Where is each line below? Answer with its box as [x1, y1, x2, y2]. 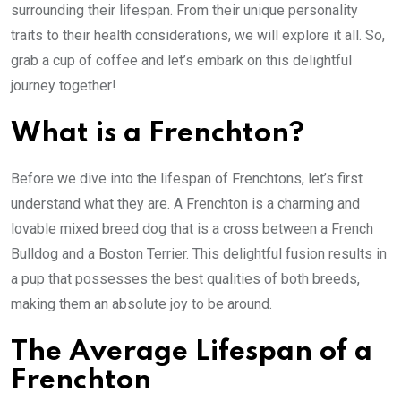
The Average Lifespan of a [11, 338, 372, 367]
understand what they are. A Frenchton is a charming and [11, 195, 360, 213]
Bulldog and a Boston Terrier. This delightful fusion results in [11, 245, 387, 263]
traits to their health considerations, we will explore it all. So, [11, 27, 385, 45]
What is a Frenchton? [11, 120, 304, 149]
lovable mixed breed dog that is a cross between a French [11, 220, 373, 238]
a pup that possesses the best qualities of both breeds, [11, 270, 360, 288]
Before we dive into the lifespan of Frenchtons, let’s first [11, 170, 363, 188]
